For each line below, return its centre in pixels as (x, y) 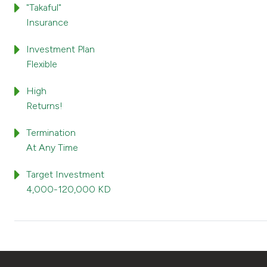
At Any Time (52, 148)
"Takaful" (44, 7)
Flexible (42, 64)
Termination (51, 133)
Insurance (47, 22)
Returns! (44, 106)
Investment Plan (60, 49)
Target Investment (65, 174)
